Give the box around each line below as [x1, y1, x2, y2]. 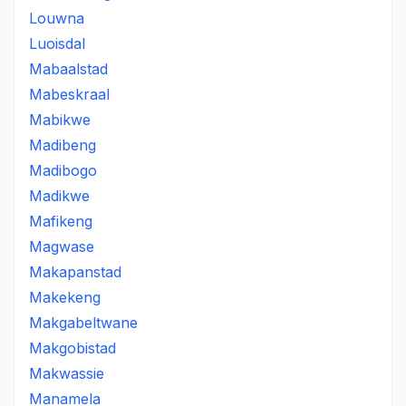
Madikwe [29, 187, 90, 205]
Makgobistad [29, 339, 116, 357]
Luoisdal [29, 34, 85, 53]
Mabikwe [29, 111, 91, 129]
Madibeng [29, 136, 96, 154]
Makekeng [29, 288, 101, 306]
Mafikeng [29, 212, 92, 230]
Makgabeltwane [29, 314, 138, 332]
